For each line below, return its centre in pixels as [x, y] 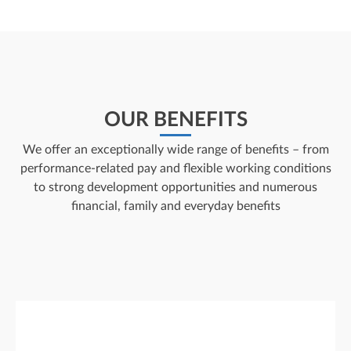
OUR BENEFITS [175, 119]
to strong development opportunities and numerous [175, 187]
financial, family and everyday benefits [175, 206]
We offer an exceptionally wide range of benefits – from [175, 149]
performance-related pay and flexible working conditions [175, 168]
